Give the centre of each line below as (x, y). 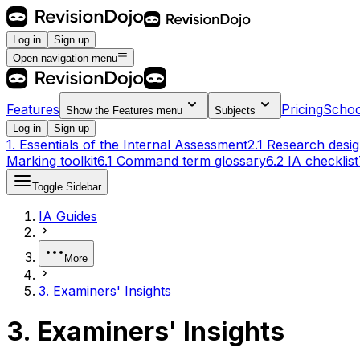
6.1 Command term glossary (182, 160)
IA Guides (68, 216)
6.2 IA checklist (312, 160)
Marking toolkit (52, 160)
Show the (89, 110)
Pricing (302, 109)
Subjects (235, 110)
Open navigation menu (65, 58)
